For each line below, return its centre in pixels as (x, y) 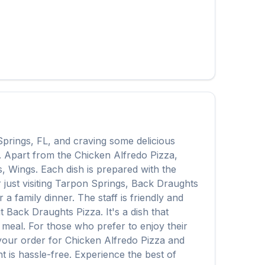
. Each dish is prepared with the (106, 169)
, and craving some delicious (112, 141)
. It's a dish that (135, 212)
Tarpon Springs (90, 183)
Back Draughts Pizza (54, 212)
